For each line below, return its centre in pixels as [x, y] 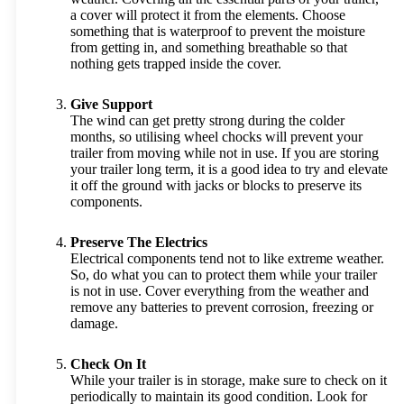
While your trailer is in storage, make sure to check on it [229, 380]
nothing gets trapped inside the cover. [176, 64]
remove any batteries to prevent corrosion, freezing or [222, 307]
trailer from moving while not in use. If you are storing [225, 153]
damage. [94, 323]
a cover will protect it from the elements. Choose [208, 15]
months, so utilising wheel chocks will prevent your [216, 137]
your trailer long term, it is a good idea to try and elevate [229, 169]
